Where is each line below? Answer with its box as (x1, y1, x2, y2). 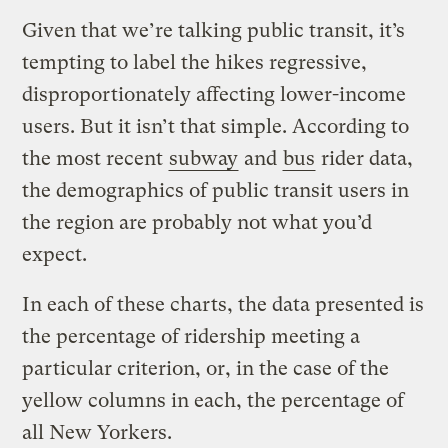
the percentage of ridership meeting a (22, 324, 361, 348)
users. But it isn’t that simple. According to (22, 114, 410, 138)
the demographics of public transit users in (22, 178, 410, 202)
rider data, (316, 146, 414, 170)
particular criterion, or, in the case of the (22, 356, 390, 380)
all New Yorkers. (22, 420, 173, 444)
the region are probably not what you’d (22, 210, 373, 234)
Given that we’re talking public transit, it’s (22, 18, 406, 42)
